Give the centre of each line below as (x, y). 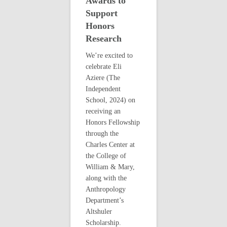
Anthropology (106, 189)
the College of (106, 156)
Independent (103, 89)
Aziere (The (103, 78)
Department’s (105, 200)
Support (102, 13)
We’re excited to (109, 55)
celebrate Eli (104, 67)
